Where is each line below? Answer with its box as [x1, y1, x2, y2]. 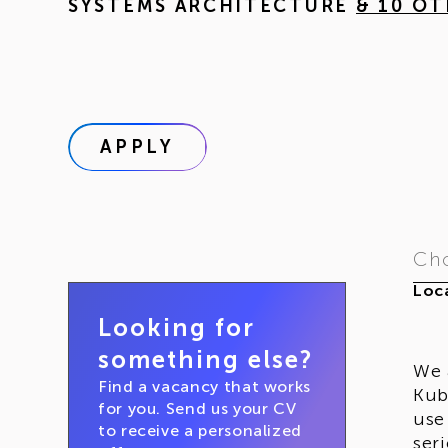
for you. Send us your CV [98, 399, 297, 418]
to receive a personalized [98, 421, 302, 440]
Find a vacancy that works [98, 377, 311, 396]
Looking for [98, 313, 255, 342]
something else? [98, 345, 313, 374]
